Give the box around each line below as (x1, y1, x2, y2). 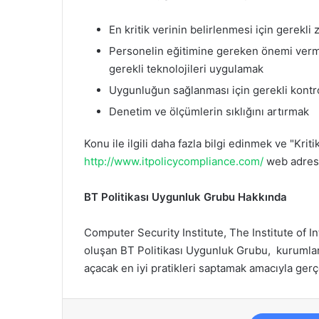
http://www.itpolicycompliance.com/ (84, 155, 263, 169)
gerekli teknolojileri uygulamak (109, 62, 263, 76)
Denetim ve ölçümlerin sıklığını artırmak (109, 105, 309, 119)
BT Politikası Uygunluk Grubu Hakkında (84, 190, 287, 204)
